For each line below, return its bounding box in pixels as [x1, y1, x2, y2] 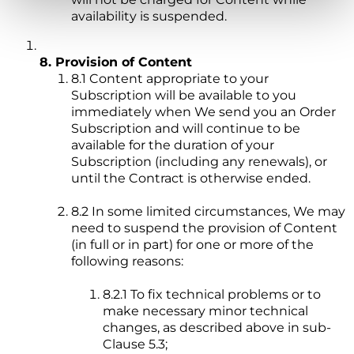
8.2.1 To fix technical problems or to [103, 287, 321, 303]
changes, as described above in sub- [103, 320, 331, 336]
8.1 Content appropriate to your [71, 71, 269, 87]
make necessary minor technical [103, 303, 308, 319]
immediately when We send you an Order [71, 104, 336, 120]
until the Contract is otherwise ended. [71, 171, 311, 186]
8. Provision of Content [40, 55, 192, 70]
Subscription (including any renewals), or [71, 154, 327, 170]
